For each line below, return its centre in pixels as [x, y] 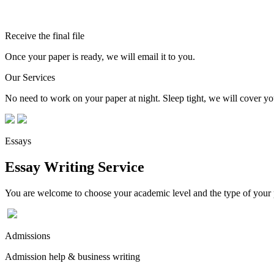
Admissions [28, 235]
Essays [18, 141]
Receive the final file [45, 35]
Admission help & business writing [72, 256]
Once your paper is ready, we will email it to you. [100, 56]
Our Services [30, 77]
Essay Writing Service [75, 167]
